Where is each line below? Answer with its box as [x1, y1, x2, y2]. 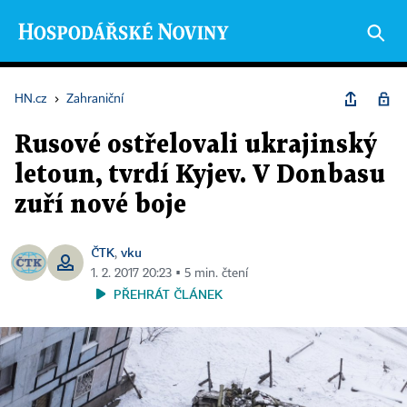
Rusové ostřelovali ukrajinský [15, 134, 377, 157]
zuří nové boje [15, 194, 186, 217]
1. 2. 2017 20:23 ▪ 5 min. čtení [91, 267, 248, 280]
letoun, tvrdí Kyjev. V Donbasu [15, 164, 385, 187]
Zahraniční [66, 93, 124, 105]
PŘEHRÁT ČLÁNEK [114, 286, 223, 302]
